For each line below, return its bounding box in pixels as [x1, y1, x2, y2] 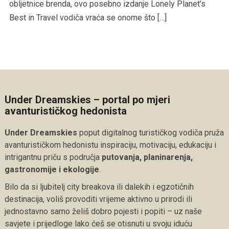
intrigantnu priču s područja [4, 152, 102, 162]
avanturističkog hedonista [4, 104, 127, 117]
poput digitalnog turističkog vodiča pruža [77, 127, 224, 138]
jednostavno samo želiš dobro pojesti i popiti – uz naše [4, 206, 202, 216]
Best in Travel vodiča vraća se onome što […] [9, 12, 167, 22]
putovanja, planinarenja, [101, 152, 193, 162]
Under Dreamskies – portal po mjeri [4, 93, 170, 106]
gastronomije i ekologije [4, 164, 99, 174]
